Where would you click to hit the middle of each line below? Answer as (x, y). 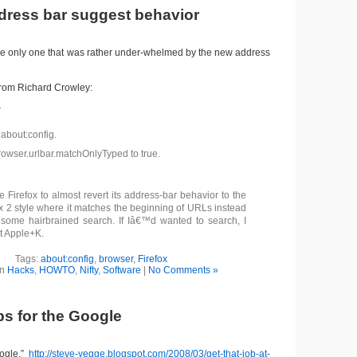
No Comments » (183, 270)
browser (116, 259)
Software (122, 270)
